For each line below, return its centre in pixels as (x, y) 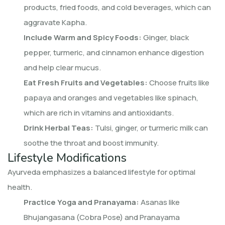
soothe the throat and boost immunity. (91, 143)
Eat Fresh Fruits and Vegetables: (86, 82)
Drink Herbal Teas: (59, 128)
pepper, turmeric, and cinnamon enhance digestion (114, 52)
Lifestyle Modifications (67, 157)
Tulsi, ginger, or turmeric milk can (151, 128)
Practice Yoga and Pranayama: (81, 202)
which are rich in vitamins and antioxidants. (99, 113)
